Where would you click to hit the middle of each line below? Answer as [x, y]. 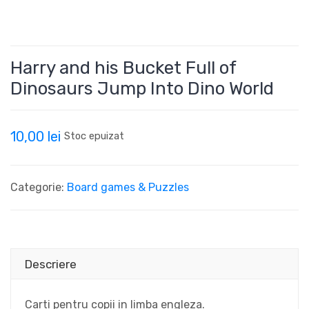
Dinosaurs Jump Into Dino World [142, 89]
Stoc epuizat [94, 136]
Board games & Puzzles [128, 187]
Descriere [51, 264]
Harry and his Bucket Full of [123, 68]
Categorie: [39, 187]
